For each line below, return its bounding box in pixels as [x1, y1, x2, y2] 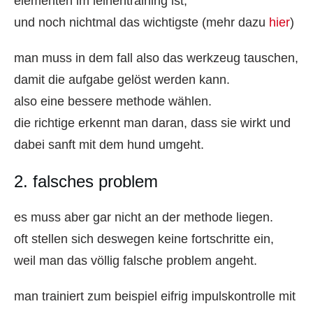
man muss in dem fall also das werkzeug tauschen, [14, 50, 298, 65]
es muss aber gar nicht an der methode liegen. [14, 210, 273, 224]
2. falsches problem [14, 171, 158, 191]
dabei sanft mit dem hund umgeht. [14, 137, 204, 152]
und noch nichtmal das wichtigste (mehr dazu [14, 15, 269, 29]
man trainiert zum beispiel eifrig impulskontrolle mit [14, 289, 296, 303]
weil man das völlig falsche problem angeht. [14, 253, 257, 268]
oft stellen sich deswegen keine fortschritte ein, [14, 231, 274, 246]
